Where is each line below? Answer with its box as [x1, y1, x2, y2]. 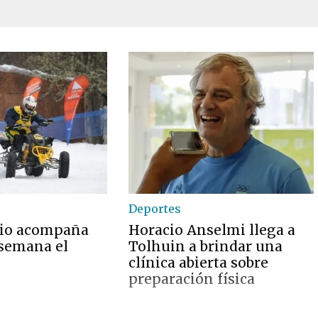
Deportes [128, 202, 182, 216]
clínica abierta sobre [128, 254, 269, 271]
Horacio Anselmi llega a [128, 221, 296, 238]
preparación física [128, 270, 256, 287]
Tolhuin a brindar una [128, 238, 283, 255]
